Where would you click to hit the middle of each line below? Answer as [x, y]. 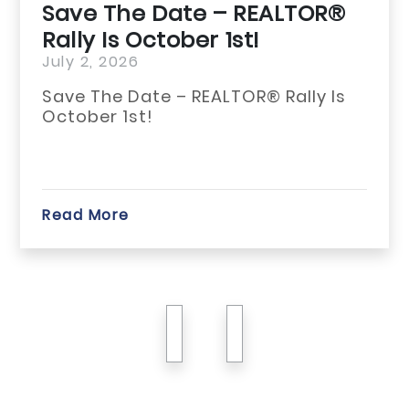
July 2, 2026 [60, 62]
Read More [55, 215]
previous [236, 334]
